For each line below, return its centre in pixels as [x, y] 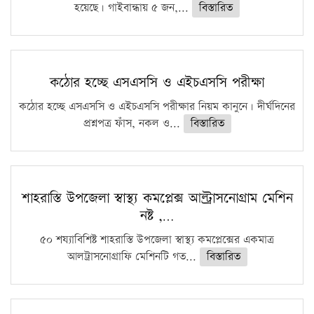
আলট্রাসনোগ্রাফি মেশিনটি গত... [133, 257]
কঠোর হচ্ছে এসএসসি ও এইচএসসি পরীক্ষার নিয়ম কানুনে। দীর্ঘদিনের [157, 107]
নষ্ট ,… [157, 216]
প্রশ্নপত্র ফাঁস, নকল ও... [133, 123]
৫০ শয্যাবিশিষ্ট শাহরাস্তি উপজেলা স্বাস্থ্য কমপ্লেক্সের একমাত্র [157, 240]
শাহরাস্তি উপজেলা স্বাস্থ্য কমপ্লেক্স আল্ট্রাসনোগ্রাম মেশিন [157, 198]
